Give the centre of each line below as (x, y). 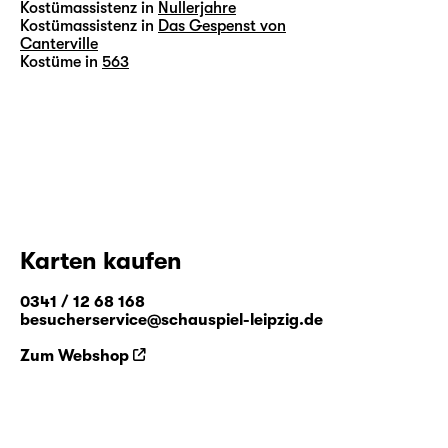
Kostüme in (59, 62)
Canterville (59, 44)
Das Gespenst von (222, 26)
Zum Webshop (74, 356)
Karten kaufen (101, 261)
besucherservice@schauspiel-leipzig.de (171, 320)
